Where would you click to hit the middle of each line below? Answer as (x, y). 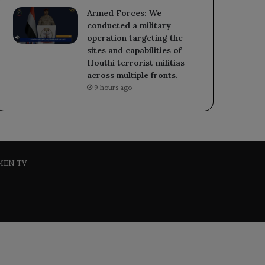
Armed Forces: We (125, 13)
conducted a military (129, 26)
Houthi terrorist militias (136, 63)
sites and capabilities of (135, 51)
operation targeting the (135, 38)
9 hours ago (113, 88)
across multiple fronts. (133, 75)
